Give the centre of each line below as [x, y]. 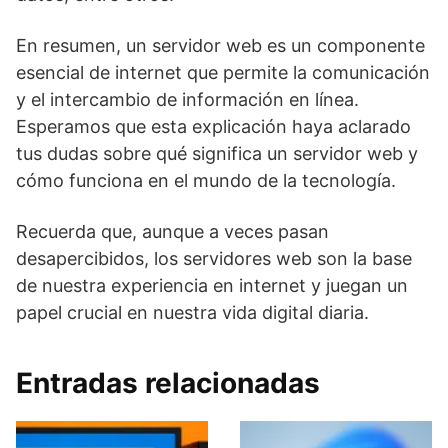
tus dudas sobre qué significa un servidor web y [217, 153]
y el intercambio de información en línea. [187, 99]
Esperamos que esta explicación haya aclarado [213, 126]
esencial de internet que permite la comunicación [223, 72]
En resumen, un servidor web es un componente [220, 45]
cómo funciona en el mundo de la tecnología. [206, 180]
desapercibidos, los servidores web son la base [214, 258]
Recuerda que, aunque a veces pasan [172, 231]
